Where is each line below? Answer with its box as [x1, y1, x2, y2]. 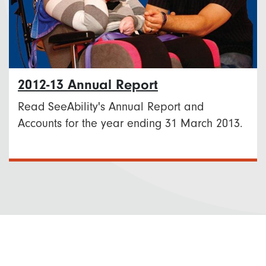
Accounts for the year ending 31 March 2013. [18, 117, 243, 131]
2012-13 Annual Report [18, 77, 158, 93]
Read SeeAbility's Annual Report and [18, 100, 204, 114]
